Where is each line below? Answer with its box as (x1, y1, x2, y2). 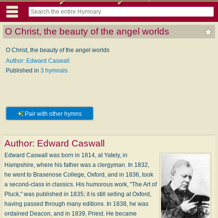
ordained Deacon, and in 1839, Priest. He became (4, 210, 137, 217)
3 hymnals (40, 67, 68, 74)
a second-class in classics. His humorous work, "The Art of (4, 181, 157, 188)
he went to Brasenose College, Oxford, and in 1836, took (4, 171, 153, 178)
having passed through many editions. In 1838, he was (4, 200, 148, 207)
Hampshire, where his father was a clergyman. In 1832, (4, 161, 149, 168)
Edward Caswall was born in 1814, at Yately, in (4, 151, 127, 159)
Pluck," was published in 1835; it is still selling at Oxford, (4, 190, 151, 198)
